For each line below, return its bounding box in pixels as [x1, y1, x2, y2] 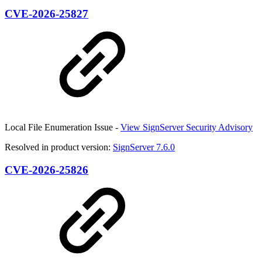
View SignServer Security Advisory [120, 122, 253, 133]
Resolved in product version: [5, 142, 113, 153]
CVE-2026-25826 [5, 163, 88, 176]
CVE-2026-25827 [5, 8, 88, 20]
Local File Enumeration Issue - [5, 122, 120, 133]
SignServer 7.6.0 [113, 142, 175, 153]
